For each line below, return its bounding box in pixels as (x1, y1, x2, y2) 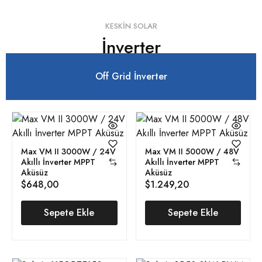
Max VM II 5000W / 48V (144, 145, 239, 157)
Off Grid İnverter (95, 69, 167, 83)
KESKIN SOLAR (105, 20, 157, 32)
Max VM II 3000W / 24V (21, 145, 116, 157)
